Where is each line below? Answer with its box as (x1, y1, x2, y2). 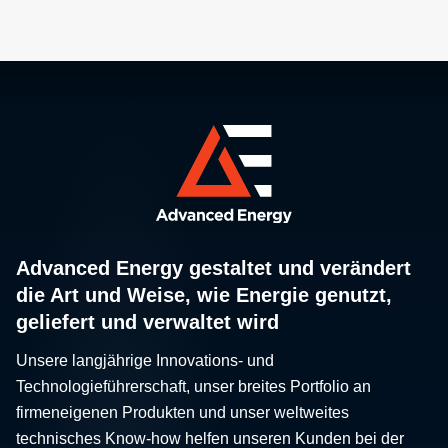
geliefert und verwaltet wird (16, 310, 279, 333)
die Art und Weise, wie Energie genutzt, (16, 283, 392, 306)
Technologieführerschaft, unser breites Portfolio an (16, 377, 371, 395)
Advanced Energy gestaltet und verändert (16, 256, 411, 279)
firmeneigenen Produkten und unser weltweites (16, 403, 349, 421)
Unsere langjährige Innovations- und (16, 351, 274, 369)
